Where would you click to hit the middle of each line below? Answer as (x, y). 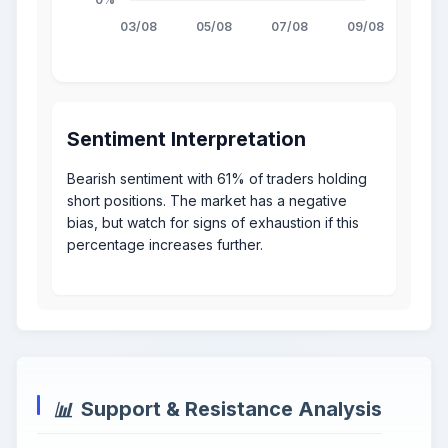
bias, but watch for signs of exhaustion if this (213, 223)
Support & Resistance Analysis (231, 409)
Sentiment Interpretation (186, 139)
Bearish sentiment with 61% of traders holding (217, 179)
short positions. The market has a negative (207, 201)
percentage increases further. (165, 245)
